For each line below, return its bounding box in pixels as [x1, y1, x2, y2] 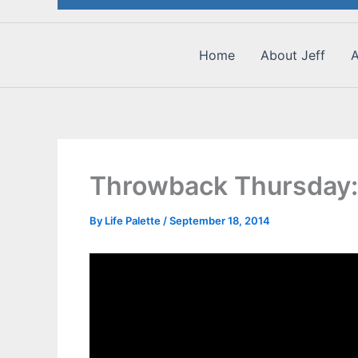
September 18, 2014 [169, 213, 270, 227]
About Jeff [261, 46, 325, 63]
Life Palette [105, 213, 163, 227]
